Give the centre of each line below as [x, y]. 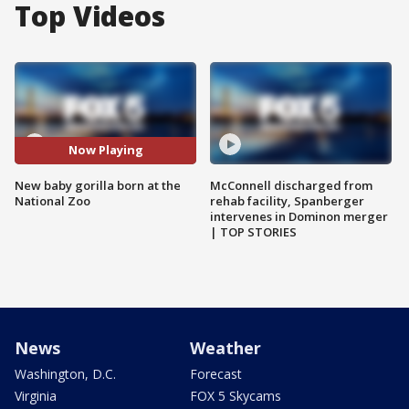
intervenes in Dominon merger [299, 216]
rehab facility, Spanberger [287, 200]
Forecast [216, 373]
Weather [225, 347]
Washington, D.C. [65, 373]
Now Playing [105, 150]
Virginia [36, 395]
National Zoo [52, 200]
